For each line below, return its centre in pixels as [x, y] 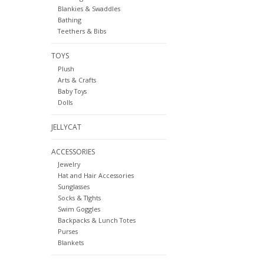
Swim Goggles [79, 209]
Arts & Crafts [77, 80]
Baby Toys [72, 91]
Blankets [70, 242]
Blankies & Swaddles [89, 9]
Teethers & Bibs [82, 31]
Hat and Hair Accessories [95, 175]
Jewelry [69, 164]
